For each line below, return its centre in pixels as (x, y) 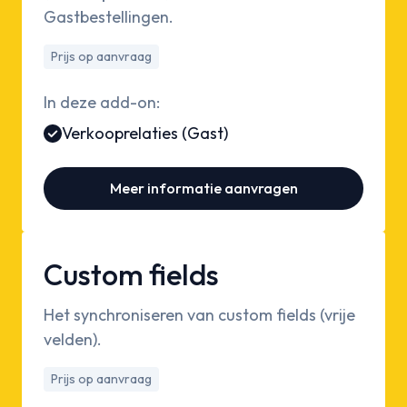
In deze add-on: (102, 103)
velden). (73, 340)
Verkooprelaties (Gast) (145, 134)
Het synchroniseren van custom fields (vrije (199, 315)
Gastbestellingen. (109, 17)
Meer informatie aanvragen (203, 189)
